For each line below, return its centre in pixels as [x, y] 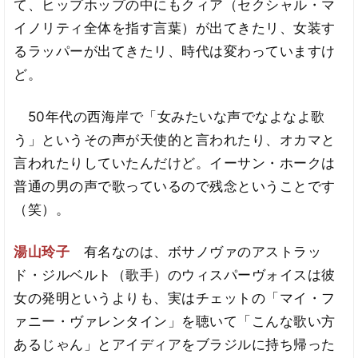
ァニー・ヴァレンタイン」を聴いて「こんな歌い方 [175, 321]
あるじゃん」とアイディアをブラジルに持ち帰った [175, 344]
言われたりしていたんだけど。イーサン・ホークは [175, 163]
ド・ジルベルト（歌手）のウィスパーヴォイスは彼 [175, 274]
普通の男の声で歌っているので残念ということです [175, 187]
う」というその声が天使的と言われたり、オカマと [175, 140]
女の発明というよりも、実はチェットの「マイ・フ [175, 298]
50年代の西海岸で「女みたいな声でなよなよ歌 [169, 117]
